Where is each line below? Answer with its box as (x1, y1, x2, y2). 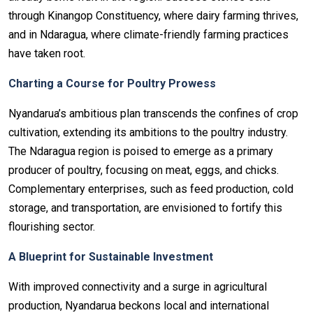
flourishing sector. (8, 219, 95, 233)
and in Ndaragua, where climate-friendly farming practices (8, 27, 289, 41)
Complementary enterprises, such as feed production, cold (8, 182, 293, 196)
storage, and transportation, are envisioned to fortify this (8, 201, 282, 214)
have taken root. (8, 46, 85, 60)
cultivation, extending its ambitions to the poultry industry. (8, 125, 288, 139)
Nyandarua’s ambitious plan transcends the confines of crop (8, 106, 298, 120)
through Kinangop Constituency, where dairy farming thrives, (8, 8, 298, 22)
